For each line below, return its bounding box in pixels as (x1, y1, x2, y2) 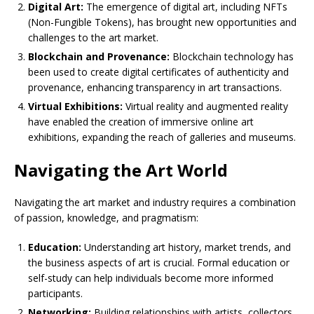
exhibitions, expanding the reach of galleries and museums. (28, 130, 296, 144)
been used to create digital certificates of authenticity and (28, 65, 289, 79)
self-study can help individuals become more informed (28, 271, 273, 285)
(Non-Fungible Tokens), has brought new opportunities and (28, 15, 296, 29)
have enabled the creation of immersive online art (28, 115, 254, 129)
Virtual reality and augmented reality (123, 100, 288, 114)
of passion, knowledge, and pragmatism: (14, 211, 198, 225)
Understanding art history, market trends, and (81, 240, 291, 254)
